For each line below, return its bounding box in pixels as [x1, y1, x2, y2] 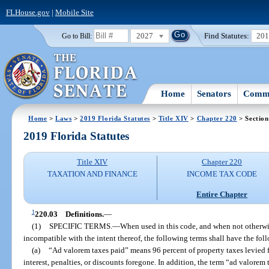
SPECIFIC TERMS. [49, 221, 112, 231]
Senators [197, 88, 232, 98]
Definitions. [65, 209, 104, 219]
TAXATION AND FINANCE [47, 169, 138, 179]
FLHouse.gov [5, 7, 50, 17]
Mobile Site [55, 7, 94, 17]
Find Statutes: [204, 31, 250, 40]
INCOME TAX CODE [187, 169, 258, 179]
